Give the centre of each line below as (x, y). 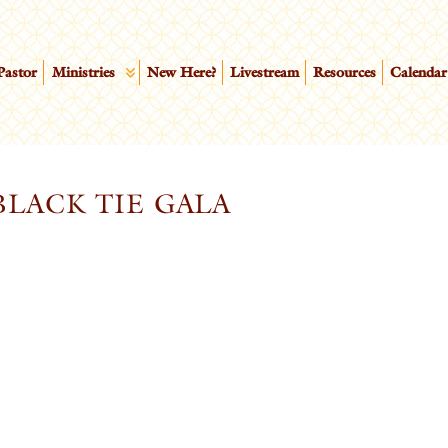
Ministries (83, 72)
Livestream (265, 72)
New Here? (181, 72)
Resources (345, 72)
